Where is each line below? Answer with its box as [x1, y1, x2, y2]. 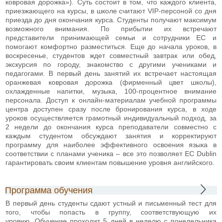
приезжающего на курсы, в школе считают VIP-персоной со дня [5, 6, 217, 15]
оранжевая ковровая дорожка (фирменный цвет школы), [5, 78, 217, 86]
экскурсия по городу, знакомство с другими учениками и [5, 60, 217, 68]
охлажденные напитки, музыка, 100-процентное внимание [5, 87, 217, 95]
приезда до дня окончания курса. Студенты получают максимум [5, 15, 217, 24]
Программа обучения [5, 185, 93, 195]
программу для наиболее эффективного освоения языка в [5, 140, 217, 149]
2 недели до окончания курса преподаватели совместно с [5, 122, 217, 131]
